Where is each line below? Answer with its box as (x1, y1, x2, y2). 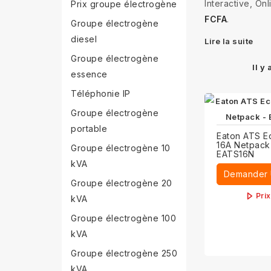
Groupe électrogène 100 (71, 213, 176, 223)
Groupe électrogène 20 (71, 178, 172, 188)
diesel (71, 34, 97, 44)
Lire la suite (204, 36, 253, 46)
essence (71, 69, 108, 79)
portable (71, 123, 107, 134)
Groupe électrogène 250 (71, 248, 177, 258)
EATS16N (217, 149, 255, 159)
